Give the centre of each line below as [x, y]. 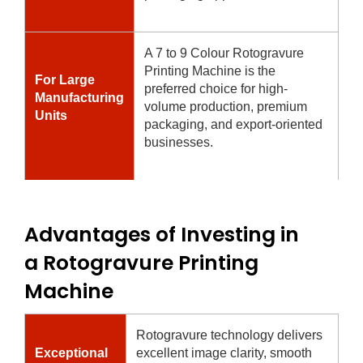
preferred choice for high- [216, 88]
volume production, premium [226, 106]
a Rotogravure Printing [141, 263]
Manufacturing [79, 97]
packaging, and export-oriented [233, 124]
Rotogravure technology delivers [229, 335]
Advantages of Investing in [162, 234]
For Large [65, 79]
